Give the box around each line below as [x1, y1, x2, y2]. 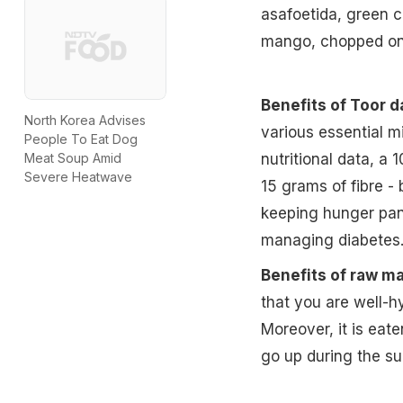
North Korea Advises [24, 112, 146, 129]
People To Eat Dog [24, 131, 138, 148]
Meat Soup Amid [24, 150, 121, 166]
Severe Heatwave [24, 169, 132, 185]
